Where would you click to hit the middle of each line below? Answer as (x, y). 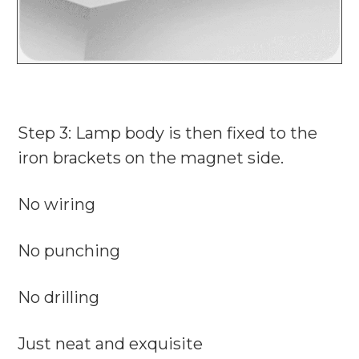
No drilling (58, 298)
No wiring (56, 205)
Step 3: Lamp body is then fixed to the (167, 133)
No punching (69, 251)
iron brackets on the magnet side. (151, 158)
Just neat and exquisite (110, 344)
